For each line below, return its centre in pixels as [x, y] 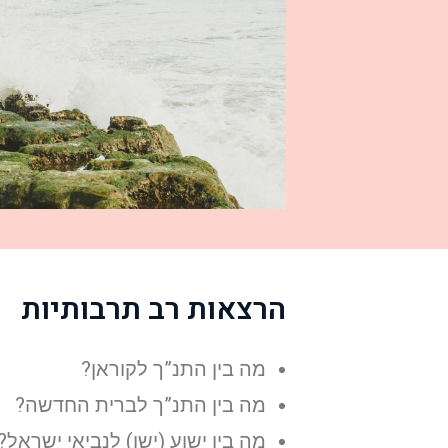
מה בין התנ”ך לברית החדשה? [140, 404]
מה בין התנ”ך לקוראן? [173, 368]
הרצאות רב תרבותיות [153, 309]
